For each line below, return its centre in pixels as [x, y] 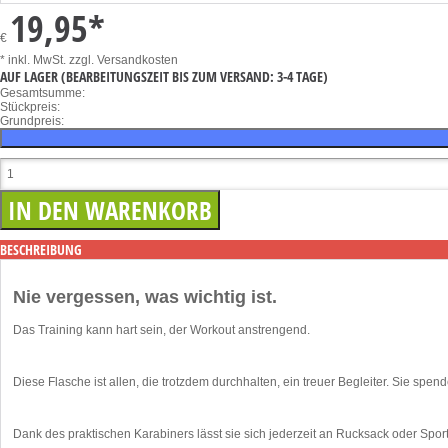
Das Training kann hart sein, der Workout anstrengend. [161, 330]
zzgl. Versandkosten [123, 60]
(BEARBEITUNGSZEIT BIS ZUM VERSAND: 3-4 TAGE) [194, 77]
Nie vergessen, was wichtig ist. [145, 297]
